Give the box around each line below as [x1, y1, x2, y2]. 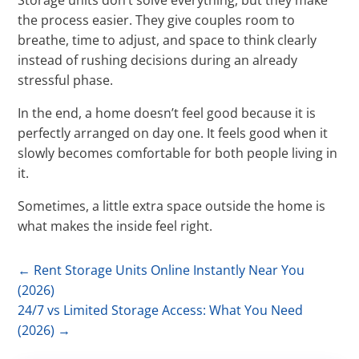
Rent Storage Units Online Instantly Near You [34, 261, 305, 280]
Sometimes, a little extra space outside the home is [18, 197, 326, 216]
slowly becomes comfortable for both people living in [18, 144, 338, 163]
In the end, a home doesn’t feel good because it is [18, 104, 317, 123]
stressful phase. [18, 71, 114, 90]
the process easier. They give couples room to [18, 11, 296, 30]
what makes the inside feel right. [18, 217, 213, 236]
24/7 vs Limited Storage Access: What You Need [18, 301, 304, 320]
